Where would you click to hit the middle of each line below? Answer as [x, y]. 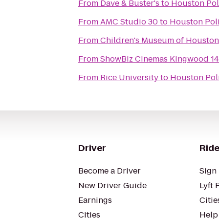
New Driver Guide [112, 186]
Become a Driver [109, 171]
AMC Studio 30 [129, 22]
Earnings [95, 200]
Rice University [129, 77]
